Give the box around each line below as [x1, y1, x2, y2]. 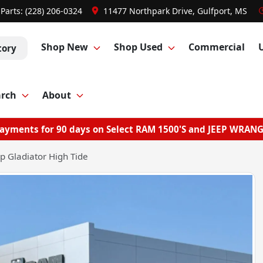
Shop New [41, 41, 88, 54]
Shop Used [113, 41, 163, 54]
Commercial [188, 41, 245, 54]
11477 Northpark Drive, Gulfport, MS [103, 5, 247, 16]
